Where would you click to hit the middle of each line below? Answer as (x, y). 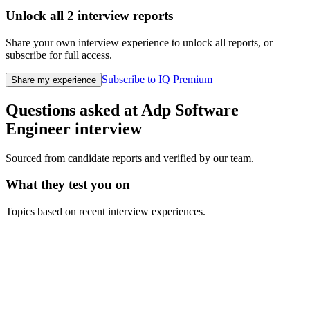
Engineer (38, 128)
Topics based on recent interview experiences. (106, 212)
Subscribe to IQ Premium (157, 79)
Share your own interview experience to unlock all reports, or (139, 42)
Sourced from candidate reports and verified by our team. (130, 158)
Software (207, 110)
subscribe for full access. (59, 55)
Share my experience (54, 80)
